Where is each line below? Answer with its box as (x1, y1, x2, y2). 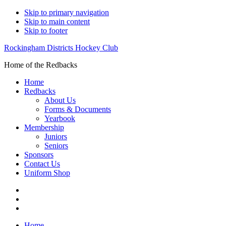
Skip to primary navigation (24, 8, 109, 17)
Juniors (44, 132, 67, 141)
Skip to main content (24, 17, 90, 26)
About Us (44, 96, 76, 104)
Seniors (44, 141, 68, 150)
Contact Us (24, 159, 60, 168)
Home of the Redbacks (4, 61, 77, 69)
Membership (24, 123, 64, 132)
